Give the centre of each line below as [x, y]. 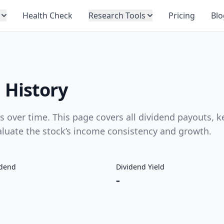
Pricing [182, 15]
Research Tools [117, 15]
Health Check [47, 15]
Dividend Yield [140, 167]
